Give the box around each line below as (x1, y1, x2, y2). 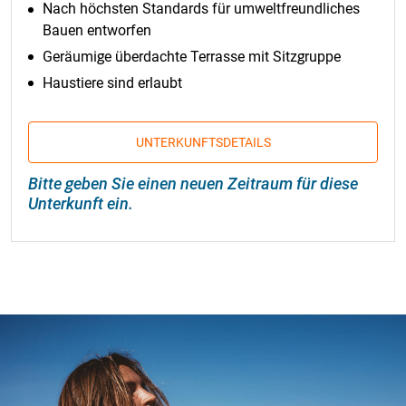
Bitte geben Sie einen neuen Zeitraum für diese (28, 173, 358, 193)
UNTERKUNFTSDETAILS (135, 134, 271, 150)
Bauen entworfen (43, 22, 151, 40)
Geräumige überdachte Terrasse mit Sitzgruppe (43, 47, 341, 65)
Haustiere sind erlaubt (43, 73, 182, 92)
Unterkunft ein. (28, 193, 133, 213)
